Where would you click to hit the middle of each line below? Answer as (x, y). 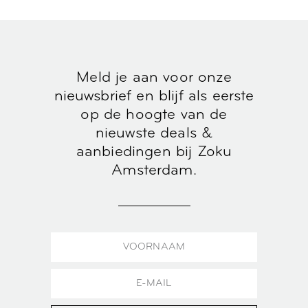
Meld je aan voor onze (154, 78)
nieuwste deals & (154, 133)
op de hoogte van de (154, 115)
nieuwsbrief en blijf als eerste (154, 96)
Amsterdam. (154, 170)
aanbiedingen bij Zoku (154, 152)
